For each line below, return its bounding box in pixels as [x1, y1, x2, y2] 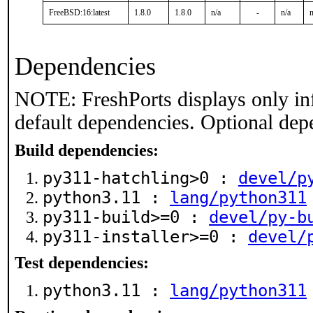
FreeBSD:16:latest [49, 8, 110, 17]
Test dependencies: [15, 254, 149, 272]
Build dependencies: [15, 141, 159, 159]
